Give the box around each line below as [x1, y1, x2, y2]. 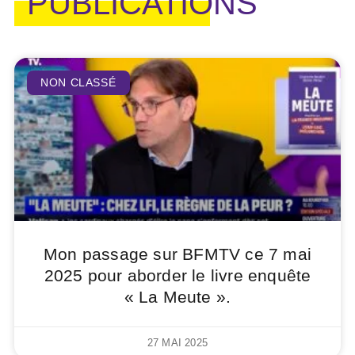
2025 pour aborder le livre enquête [44, 265, 311, 284]
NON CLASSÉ [40, 76, 116, 90]
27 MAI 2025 [147, 336, 208, 349]
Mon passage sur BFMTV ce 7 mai [43, 244, 311, 263]
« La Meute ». [124, 287, 231, 306]
